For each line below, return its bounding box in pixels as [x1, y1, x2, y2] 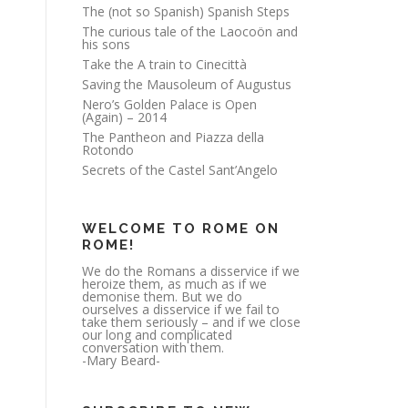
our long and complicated [82, 326, 232, 343]
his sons [82, 36, 130, 53]
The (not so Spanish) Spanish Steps [82, 3, 290, 20]
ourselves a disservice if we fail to [82, 301, 280, 318]
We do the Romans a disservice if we [82, 262, 300, 280]
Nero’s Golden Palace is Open [82, 96, 257, 113]
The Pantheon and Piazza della [82, 128, 264, 146]
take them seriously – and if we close [82, 313, 301, 331]
